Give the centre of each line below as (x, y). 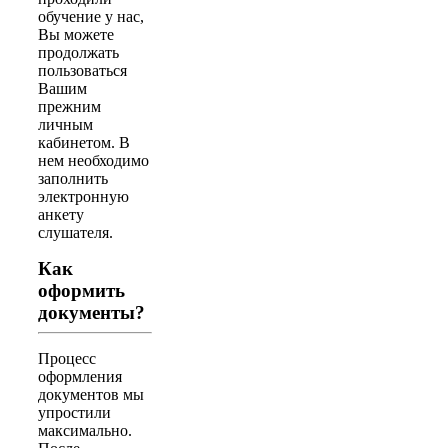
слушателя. (75, 232)
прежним (69, 106)
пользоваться (82, 70)
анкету (61, 214)
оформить (81, 290)
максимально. (85, 430)
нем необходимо (93, 160)
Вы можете (76, 34)
